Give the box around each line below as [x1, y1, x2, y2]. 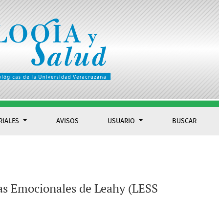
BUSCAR [172, 117, 197, 126]
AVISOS [56, 117, 79, 126]
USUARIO [108, 117, 137, 126]
